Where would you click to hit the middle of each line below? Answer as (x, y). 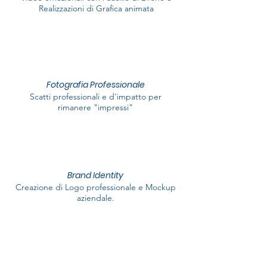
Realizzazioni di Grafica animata (96, 8)
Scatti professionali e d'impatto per (95, 97)
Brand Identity (95, 175)
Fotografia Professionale (95, 85)
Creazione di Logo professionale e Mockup (95, 187)
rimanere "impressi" (95, 107)
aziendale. (95, 198)
